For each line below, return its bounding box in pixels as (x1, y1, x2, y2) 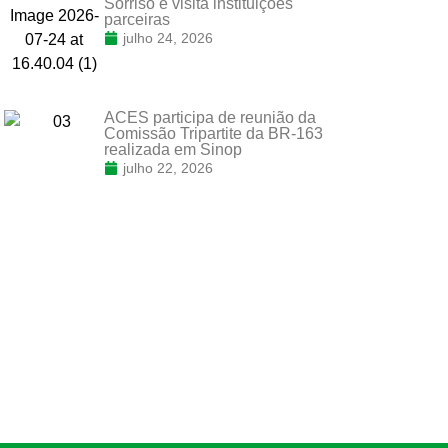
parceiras (104, 10, 170, 28)
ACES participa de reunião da (104, 108, 316, 126)
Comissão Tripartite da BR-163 (104, 124, 323, 142)
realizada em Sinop (104, 140, 242, 158)
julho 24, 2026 (123, 29, 213, 46)
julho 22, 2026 (123, 159, 213, 176)
